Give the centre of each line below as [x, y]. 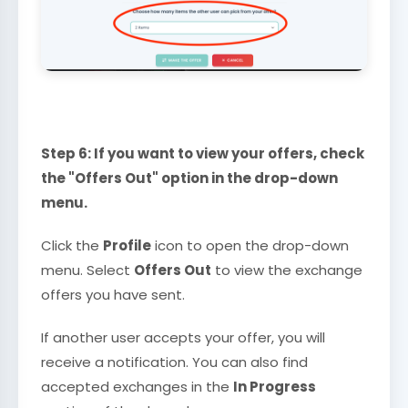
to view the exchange [287, 270]
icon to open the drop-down [250, 245]
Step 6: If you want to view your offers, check [203, 153]
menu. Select [87, 270]
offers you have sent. [113, 294]
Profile [127, 245]
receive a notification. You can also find [174, 362]
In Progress [275, 386]
